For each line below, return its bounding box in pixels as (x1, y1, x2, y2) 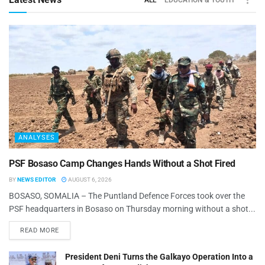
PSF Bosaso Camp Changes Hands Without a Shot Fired (9, 158, 235, 170)
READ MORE (20, 227, 59, 235)
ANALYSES (18, 134, 55, 142)
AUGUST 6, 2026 (67, 176, 112, 183)
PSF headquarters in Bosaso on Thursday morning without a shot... (9, 204, 256, 214)
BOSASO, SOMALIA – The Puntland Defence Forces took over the (9, 191, 245, 201)
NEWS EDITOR (17, 176, 56, 183)
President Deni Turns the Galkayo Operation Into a (65, 252, 253, 262)
